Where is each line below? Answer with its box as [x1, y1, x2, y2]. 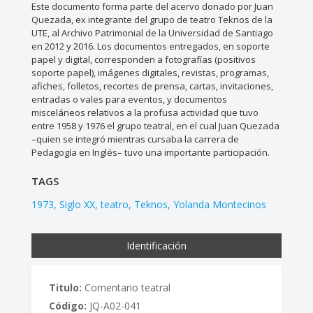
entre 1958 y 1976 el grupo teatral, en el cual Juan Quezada [31, 119, 279, 133]
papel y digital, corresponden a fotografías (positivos [31, 53, 256, 66]
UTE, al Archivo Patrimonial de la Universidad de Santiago [31, 27, 273, 40]
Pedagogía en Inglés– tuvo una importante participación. [31, 146, 270, 159]
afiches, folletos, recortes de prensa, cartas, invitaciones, [31, 80, 273, 93]
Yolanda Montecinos [173, 198, 266, 212]
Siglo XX [59, 198, 95, 212]
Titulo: [48, 281, 82, 295]
